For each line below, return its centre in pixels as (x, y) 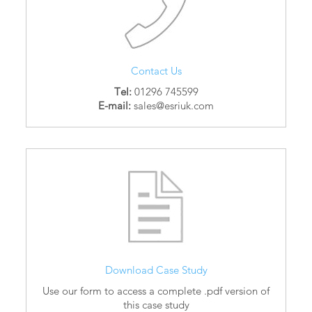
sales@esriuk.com (172, 106)
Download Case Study (156, 270)
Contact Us (156, 71)
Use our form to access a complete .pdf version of (156, 291)
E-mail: (115, 106)
